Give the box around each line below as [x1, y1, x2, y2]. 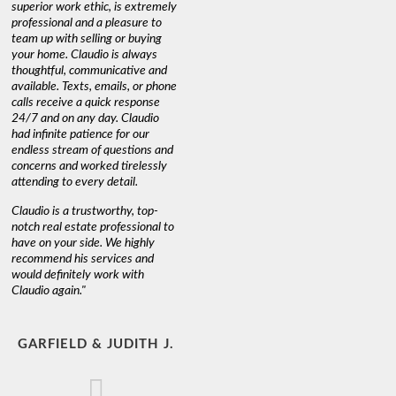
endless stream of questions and [11, 143, 174, 156]
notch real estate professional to [11, 220, 175, 233]
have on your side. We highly [11, 236, 156, 249]
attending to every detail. [11, 175, 139, 188]
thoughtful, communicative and [11, 64, 168, 77]
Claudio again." [11, 284, 87, 297]
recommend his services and [11, 252, 155, 265]
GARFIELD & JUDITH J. [17, 337, 174, 351]
